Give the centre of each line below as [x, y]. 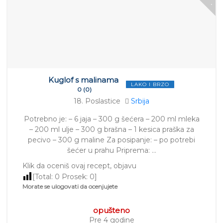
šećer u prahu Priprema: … [111, 151]
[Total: [44, 177]
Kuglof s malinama [83, 80]
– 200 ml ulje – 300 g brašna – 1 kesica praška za [111, 130]
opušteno [111, 211]
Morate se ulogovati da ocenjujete [70, 187]
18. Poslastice [97, 101]
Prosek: [75, 177]
